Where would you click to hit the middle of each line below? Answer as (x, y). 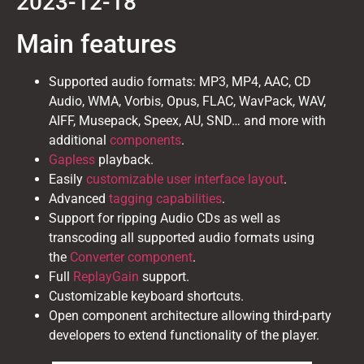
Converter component (131, 258)
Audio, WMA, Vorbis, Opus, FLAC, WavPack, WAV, (187, 102)
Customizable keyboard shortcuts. (146, 297)
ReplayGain (106, 277)
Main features (96, 44)
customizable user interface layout (185, 180)
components (145, 141)
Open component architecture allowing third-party (190, 316)
